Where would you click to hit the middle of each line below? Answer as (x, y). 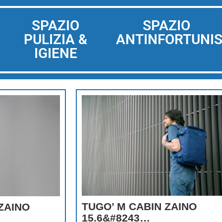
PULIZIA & (55, 39)
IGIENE (55, 53)
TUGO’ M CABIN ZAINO (139, 207)
